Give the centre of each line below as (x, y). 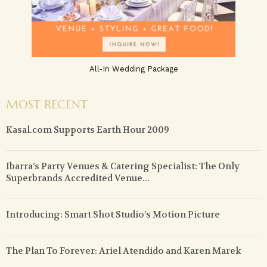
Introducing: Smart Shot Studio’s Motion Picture (113, 215)
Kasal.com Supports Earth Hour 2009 (88, 130)
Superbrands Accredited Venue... (78, 178)
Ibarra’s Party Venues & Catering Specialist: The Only (123, 167)
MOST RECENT (47, 105)
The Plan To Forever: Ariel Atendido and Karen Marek (124, 251)
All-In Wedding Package (133, 69)
